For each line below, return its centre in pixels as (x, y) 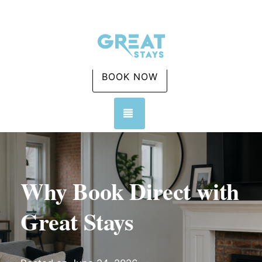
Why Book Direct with (130, 191)
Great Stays (77, 221)
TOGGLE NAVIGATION (189, 113)
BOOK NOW (130, 77)
